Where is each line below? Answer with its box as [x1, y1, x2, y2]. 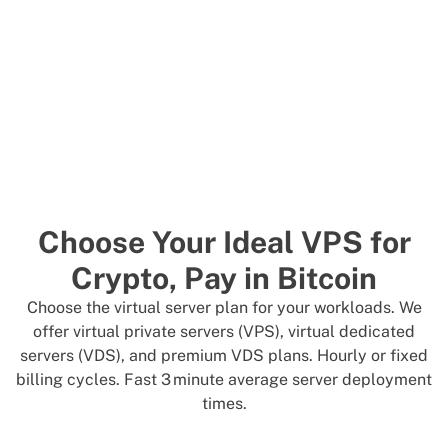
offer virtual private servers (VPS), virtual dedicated [33, 322, 415, 341]
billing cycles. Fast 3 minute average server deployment [16, 370, 432, 389]
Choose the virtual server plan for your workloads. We [26, 298, 422, 317]
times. [201, 394, 247, 413]
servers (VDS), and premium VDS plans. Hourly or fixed [20, 346, 428, 365]
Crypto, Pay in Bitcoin [71, 260, 377, 296]
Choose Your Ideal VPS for [37, 224, 411, 260]
